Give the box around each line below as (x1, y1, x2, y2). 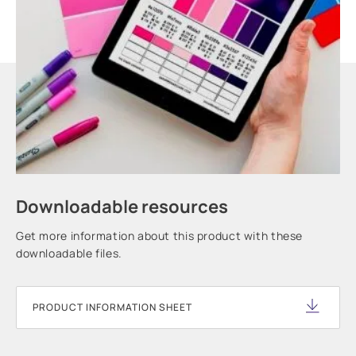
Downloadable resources (16, 194, 228, 219)
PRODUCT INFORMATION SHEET (33, 300, 192, 314)
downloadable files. (16, 245, 122, 261)
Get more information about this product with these (16, 227, 303, 243)
